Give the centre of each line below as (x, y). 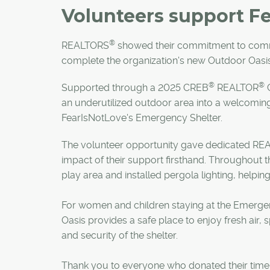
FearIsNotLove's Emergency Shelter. (142, 118)
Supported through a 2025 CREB (135, 87)
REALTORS (85, 45)
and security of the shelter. (120, 235)
